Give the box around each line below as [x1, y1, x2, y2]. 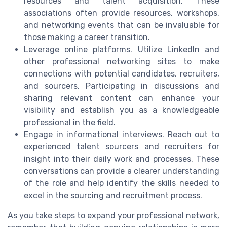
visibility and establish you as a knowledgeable [24, 105, 219, 116]
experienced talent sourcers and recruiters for [24, 142, 219, 152]
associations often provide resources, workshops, [24, 8, 219, 18]
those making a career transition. [24, 32, 150, 43]
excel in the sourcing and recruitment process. [24, 191, 202, 201]
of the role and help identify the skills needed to [24, 178, 219, 188]
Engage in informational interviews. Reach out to [24, 130, 219, 140]
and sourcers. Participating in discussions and [24, 81, 219, 91]
